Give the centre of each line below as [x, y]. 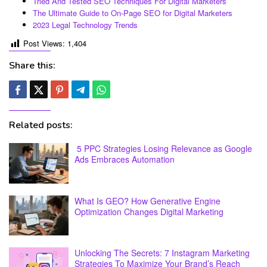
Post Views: [44, 44]
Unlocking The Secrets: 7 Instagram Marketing [162, 253]
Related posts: [41, 125]
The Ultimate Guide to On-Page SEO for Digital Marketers [133, 13]
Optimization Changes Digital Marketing [149, 211]
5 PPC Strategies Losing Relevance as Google [163, 148]
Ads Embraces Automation [125, 159]
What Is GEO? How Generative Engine [148, 201]
